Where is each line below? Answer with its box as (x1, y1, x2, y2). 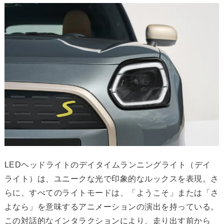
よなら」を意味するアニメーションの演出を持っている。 (4, 202, 219, 211)
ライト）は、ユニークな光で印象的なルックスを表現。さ (4, 174, 219, 183)
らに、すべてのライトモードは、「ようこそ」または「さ (4, 188, 219, 197)
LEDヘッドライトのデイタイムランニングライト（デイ (4, 160, 211, 169)
